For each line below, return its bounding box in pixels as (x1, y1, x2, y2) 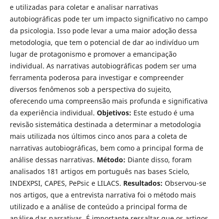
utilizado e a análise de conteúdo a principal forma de (9, 202, 187, 212)
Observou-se (164, 178, 206, 188)
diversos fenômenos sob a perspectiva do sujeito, (9, 85, 172, 94)
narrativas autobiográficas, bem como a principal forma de (9, 143, 203, 153)
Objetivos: (96, 108, 133, 118)
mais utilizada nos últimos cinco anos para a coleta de (9, 131, 187, 141)
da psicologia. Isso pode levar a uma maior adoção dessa (9, 26, 197, 36)
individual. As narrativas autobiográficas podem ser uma (9, 61, 197, 71)
